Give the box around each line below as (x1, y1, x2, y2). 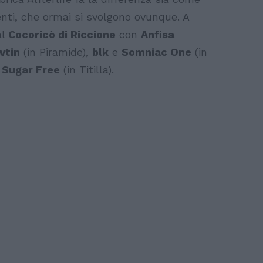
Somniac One (122, 45, 191, 58)
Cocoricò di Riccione (8, 28, 116, 41)
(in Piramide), (20, 45, 92, 58)
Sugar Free (2, 63, 60, 76)
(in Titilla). (60, 63, 117, 76)
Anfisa (141, 28, 174, 41)
